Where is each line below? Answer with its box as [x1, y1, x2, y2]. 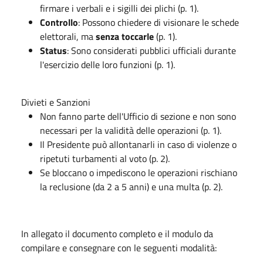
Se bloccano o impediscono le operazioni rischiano [40, 165, 237, 180]
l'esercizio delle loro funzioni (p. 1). [40, 57, 175, 72]
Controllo [40, 15, 78, 29]
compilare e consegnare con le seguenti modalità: [21, 240, 217, 255]
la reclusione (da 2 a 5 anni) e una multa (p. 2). [40, 179, 222, 194]
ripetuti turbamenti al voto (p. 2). [40, 151, 170, 166]
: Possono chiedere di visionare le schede [78, 15, 239, 29]
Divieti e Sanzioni [21, 95, 90, 109]
